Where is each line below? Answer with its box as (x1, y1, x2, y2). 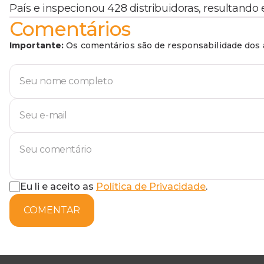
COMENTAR (24, 204, 80, 216)
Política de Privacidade (96, 180, 206, 192)
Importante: (9, 39, 64, 51)
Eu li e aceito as (20, 180, 94, 192)
